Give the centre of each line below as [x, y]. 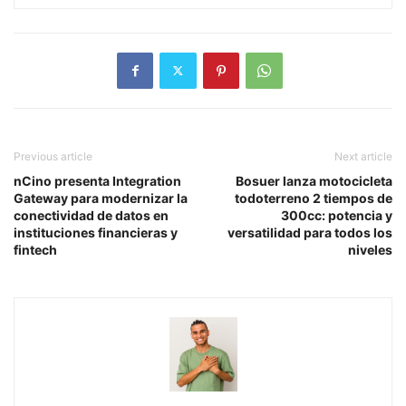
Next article [363, 156]
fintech [35, 249]
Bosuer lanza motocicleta [314, 180]
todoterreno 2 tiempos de [314, 198]
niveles [370, 249]
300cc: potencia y [337, 215]
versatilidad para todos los [310, 232]
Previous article [53, 156]
